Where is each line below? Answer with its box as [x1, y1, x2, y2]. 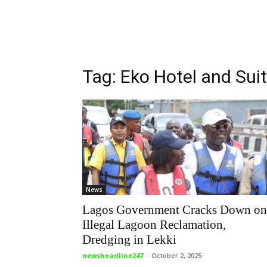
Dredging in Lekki [82, 232, 176, 247]
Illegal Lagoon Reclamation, [82, 218, 226, 232]
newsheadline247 [82, 251, 143, 260]
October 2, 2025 [151, 251, 201, 260]
